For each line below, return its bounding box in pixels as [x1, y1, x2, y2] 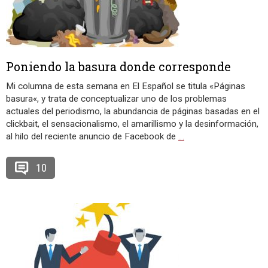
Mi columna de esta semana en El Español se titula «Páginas [6, 81, 245, 92]
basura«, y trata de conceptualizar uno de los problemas [6, 93, 227, 104]
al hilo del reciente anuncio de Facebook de [6, 131, 178, 142]
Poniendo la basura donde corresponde [6, 59, 231, 74]
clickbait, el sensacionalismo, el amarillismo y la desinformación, [6, 118, 258, 129]
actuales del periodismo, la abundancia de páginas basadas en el [6, 106, 260, 117]
